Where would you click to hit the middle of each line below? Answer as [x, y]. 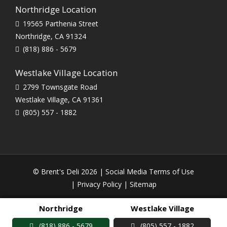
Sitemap [143, 184]
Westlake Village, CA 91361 [59, 100]
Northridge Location [56, 10]
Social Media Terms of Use [150, 172]
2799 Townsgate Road [60, 87]
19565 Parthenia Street [61, 24]
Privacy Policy [99, 184]
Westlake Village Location [66, 73]
